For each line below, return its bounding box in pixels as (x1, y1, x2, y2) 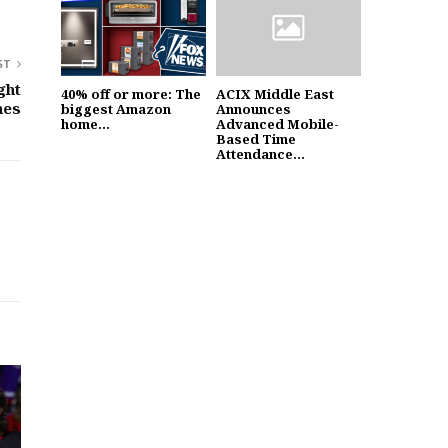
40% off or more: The (61, 84, 201, 103)
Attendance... (216, 144, 305, 163)
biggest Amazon (61, 99, 171, 118)
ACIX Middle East (216, 84, 334, 103)
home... (61, 114, 110, 133)
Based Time (216, 129, 296, 148)
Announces (216, 99, 291, 118)
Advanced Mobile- (216, 114, 339, 133)
